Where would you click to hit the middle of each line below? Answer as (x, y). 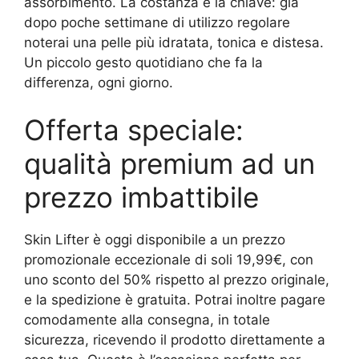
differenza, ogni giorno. (99, 82)
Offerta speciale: (134, 130)
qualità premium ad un (169, 163)
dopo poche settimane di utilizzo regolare (157, 22)
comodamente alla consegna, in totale (147, 320)
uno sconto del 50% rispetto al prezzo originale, (177, 280)
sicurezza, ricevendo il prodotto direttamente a (175, 340)
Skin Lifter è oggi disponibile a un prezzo (155, 240)
